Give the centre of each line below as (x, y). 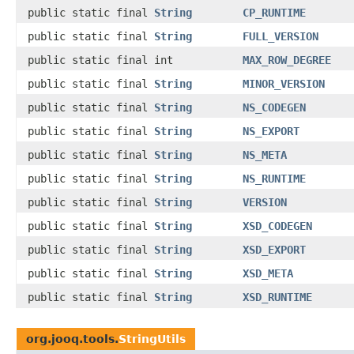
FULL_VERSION (281, 36)
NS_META (265, 154)
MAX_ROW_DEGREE (287, 60)
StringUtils (152, 339)
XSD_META (268, 273)
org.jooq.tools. (72, 339)
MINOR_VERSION (284, 83)
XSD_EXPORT (274, 249)
